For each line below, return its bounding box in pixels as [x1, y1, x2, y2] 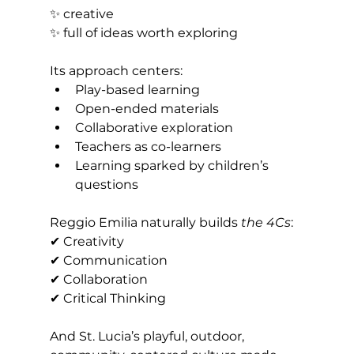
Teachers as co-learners [74, 139, 221, 155]
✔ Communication [49, 253, 171, 269]
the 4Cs [240, 215, 291, 231]
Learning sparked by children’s [74, 158, 272, 174]
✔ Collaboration [49, 272, 151, 288]
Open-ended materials [74, 101, 219, 117]
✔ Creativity [49, 234, 127, 250]
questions [74, 177, 138, 193]
